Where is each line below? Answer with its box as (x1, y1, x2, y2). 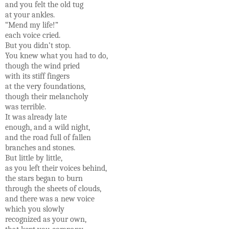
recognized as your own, (5, 214, 86, 224)
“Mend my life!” (5, 20, 58, 30)
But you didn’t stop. (5, 40, 71, 50)
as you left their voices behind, (5, 163, 107, 173)
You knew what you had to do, (5, 51, 108, 60)
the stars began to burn (5, 173, 83, 183)
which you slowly (5, 204, 64, 214)
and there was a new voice (5, 194, 95, 203)
